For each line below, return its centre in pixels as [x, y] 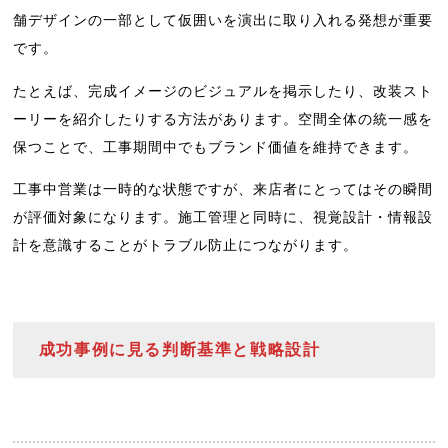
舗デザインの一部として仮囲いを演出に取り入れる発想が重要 [223, 20]
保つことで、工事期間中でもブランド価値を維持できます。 [216, 146]
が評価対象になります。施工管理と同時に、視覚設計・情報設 [223, 217]
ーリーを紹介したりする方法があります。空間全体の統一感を [223, 118]
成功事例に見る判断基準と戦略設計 [179, 350]
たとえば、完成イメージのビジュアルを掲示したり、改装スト [223, 90]
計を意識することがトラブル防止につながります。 [186, 245]
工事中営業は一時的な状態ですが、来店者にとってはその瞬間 [223, 189]
